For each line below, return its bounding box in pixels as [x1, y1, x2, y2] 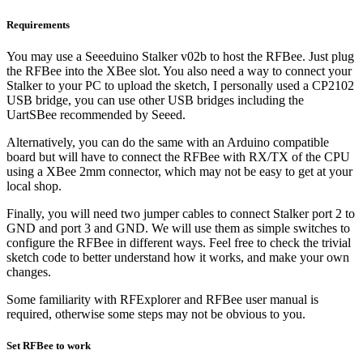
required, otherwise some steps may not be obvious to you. [6, 306, 305, 321]
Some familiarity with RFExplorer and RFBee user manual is [6, 292, 318, 306]
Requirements [6, 18, 70, 31]
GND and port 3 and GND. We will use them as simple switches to [6, 220, 350, 235]
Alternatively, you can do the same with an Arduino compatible [6, 135, 329, 149]
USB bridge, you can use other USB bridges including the [6, 92, 304, 107]
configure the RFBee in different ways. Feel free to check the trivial [6, 235, 351, 250]
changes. [6, 264, 51, 279]
